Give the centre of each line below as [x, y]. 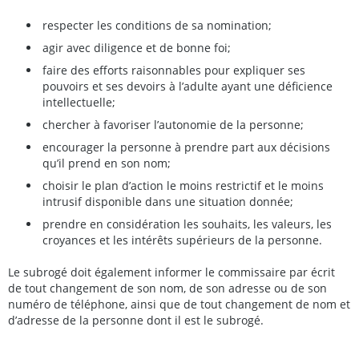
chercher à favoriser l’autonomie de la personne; [173, 124]
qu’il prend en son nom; [107, 163]
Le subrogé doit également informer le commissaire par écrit [171, 272]
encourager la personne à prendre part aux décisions [186, 147]
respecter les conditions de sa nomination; [157, 25]
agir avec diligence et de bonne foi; [137, 47]
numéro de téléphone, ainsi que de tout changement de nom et [179, 304]
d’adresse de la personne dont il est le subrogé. [136, 320]
